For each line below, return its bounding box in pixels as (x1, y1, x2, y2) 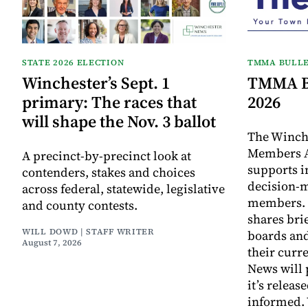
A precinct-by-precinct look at (22, 146, 191, 164)
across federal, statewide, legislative (22, 179, 225, 197)
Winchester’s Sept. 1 (22, 71, 170, 94)
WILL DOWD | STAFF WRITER (22, 225, 155, 237)
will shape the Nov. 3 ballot (22, 109, 216, 133)
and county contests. (22, 196, 137, 214)
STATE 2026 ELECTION (22, 56, 124, 68)
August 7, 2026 (22, 236, 82, 248)
